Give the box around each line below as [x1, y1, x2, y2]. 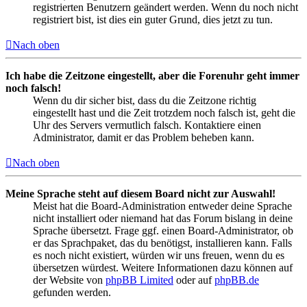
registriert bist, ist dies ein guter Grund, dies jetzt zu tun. [33, 14, 273, 26]
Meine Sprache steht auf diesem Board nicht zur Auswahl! [5, 188, 275, 200]
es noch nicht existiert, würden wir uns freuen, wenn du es [33, 249, 284, 262]
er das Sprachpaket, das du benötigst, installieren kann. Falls [33, 237, 292, 249]
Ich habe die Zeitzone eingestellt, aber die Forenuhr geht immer [5, 70, 299, 82]
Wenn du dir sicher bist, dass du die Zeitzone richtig [33, 95, 256, 107]
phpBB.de [214, 274, 259, 286]
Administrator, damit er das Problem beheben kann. [33, 132, 254, 144]
